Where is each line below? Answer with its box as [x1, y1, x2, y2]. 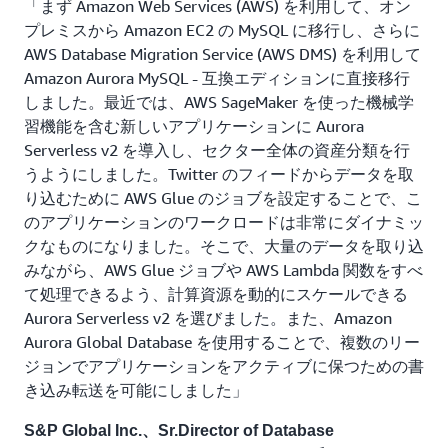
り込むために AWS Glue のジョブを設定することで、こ [24, 188, 422, 209]
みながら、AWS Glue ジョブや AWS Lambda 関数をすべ [24, 260, 423, 281]
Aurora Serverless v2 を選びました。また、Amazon [24, 308, 392, 329]
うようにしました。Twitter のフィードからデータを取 [24, 164, 414, 185]
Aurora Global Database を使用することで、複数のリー [24, 332, 420, 353]
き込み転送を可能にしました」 [24, 380, 248, 401]
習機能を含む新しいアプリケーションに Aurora [24, 116, 364, 137]
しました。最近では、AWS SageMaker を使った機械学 [24, 92, 414, 113]
